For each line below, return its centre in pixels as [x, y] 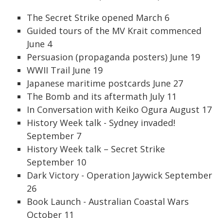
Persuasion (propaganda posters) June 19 [113, 57]
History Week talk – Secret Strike [96, 149]
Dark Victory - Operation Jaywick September [119, 175]
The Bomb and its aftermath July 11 [102, 96]
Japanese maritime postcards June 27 [105, 83]
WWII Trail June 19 [65, 70]
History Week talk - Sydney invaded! [101, 123]
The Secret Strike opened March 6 [98, 18]
